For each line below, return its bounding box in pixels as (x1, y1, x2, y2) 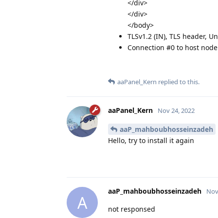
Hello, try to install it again (108, 136, 194, 145)
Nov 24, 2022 (158, 106, 195, 115)
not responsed (108, 204, 155, 214)
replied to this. (157, 77, 200, 87)
